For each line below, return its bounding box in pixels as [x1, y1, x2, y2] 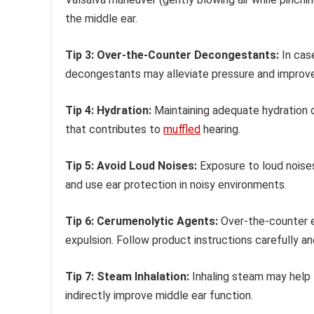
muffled [163, 122, 200, 136]
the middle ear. [65, 11, 137, 25]
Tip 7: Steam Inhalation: [65, 269, 189, 283]
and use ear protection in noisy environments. [65, 177, 287, 191]
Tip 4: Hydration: [65, 103, 151, 117]
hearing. [200, 122, 240, 136]
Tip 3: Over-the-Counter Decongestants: [65, 48, 279, 62]
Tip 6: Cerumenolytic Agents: [65, 214, 218, 228]
